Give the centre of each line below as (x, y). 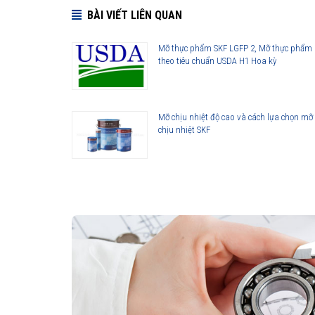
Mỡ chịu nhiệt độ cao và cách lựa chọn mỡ (236, 117)
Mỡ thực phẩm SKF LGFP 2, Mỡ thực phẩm (235, 48)
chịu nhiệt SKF (184, 129)
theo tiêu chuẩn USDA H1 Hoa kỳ (217, 60)
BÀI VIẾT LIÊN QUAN (135, 15)
